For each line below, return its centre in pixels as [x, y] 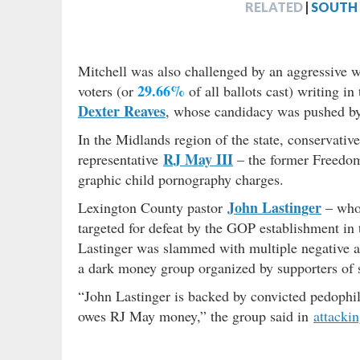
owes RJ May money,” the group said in [196, 315]
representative [121, 159]
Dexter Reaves [122, 110]
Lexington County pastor [153, 207]
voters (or [108, 90]
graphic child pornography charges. [181, 179]
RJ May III [198, 159]
